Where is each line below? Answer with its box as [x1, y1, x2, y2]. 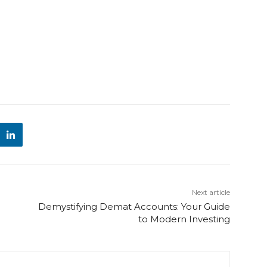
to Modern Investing [138, 213, 230, 225]
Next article [191, 188, 230, 197]
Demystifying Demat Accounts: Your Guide [38, 201, 230, 213]
